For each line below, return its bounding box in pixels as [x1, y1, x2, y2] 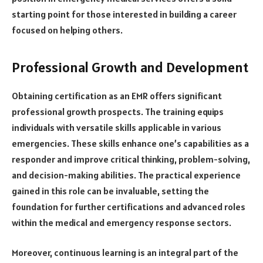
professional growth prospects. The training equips [12, 105, 224, 117]
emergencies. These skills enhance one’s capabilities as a [12, 137, 249, 149]
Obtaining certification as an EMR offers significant [12, 89, 222, 102]
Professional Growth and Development [12, 58, 248, 76]
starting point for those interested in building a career [12, 8, 237, 20]
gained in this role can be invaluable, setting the [12, 184, 209, 197]
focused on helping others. [12, 23, 123, 36]
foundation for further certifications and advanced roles [12, 200, 245, 213]
